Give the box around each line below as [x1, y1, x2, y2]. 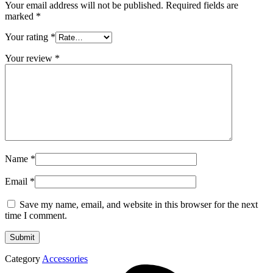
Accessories [42, 253, 88, 264]
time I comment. [5, 210, 67, 221]
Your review [5, 52, 55, 63]
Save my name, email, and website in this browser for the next [19, 199, 258, 210]
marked [5, 10, 36, 21]
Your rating [5, 31, 51, 42]
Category [5, 253, 40, 264]
